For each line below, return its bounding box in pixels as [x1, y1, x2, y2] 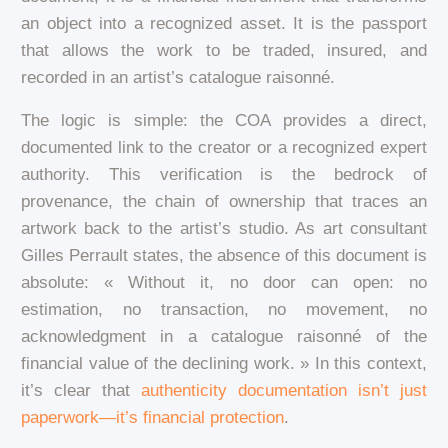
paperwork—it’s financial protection [20, 408, 284, 428]
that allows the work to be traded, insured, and [20, 41, 428, 61]
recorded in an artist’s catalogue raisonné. [20, 68, 335, 88]
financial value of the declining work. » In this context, [20, 354, 428, 374]
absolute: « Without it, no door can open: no [20, 273, 428, 293]
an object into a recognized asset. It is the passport [20, 14, 428, 34]
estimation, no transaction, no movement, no [20, 300, 428, 320]
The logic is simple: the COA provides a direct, [20, 111, 428, 131]
